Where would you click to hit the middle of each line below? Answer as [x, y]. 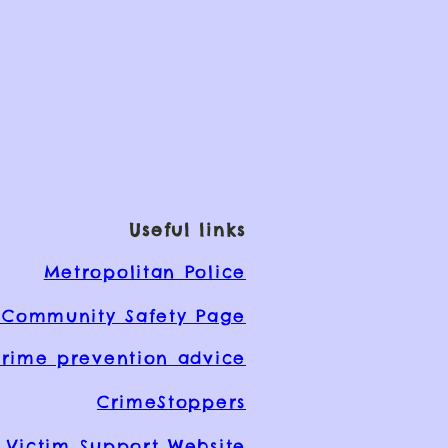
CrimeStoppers [171, 402]
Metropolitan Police [144, 272]
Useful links [187, 230]
